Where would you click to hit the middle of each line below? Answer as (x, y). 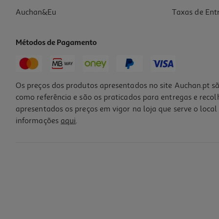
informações (38, 121)
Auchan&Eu (36, 12)
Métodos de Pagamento (56, 43)
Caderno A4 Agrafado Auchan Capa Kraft (72, 143)
